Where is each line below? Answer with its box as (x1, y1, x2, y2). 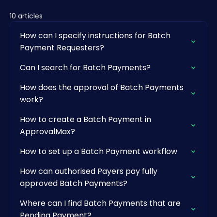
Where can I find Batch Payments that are (20, 198, 181, 209)
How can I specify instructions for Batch (20, 30, 170, 41)
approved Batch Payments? (20, 178, 127, 189)
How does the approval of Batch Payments (20, 82, 184, 93)
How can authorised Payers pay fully (20, 166, 157, 177)
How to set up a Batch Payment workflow (20, 146, 177, 157)
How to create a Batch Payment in (20, 114, 151, 125)
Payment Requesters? (20, 42, 104, 53)
